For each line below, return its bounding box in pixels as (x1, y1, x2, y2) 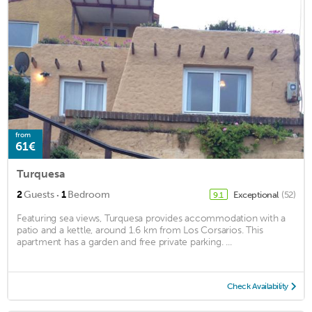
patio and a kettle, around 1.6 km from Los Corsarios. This (17, 224, 263, 237)
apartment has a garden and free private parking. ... (17, 236, 232, 249)
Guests (24, 189, 54, 201)
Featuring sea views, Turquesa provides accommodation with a (17, 212, 286, 225)
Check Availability (226, 281, 288, 292)
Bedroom (68, 189, 110, 201)
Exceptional (233, 189, 280, 201)
